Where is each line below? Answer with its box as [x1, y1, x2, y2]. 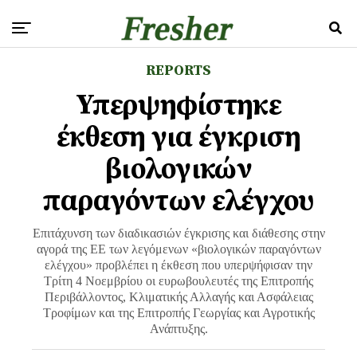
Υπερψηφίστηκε [76, 88, 281, 124]
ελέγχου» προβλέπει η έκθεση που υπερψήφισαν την [45, 258, 312, 272]
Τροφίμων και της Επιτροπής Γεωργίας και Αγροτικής [42, 306, 315, 320]
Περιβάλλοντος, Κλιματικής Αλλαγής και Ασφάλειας [44, 290, 313, 304]
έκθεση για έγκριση [56, 120, 301, 155]
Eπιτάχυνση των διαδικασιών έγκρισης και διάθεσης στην [32, 226, 325, 240]
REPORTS [146, 61, 211, 80]
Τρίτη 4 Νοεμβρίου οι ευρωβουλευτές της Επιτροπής [44, 274, 313, 288]
